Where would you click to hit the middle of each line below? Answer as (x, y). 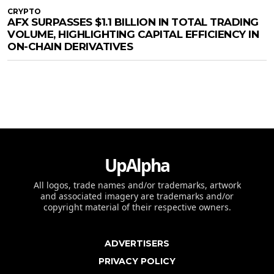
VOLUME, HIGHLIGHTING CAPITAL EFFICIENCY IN (133, 35)
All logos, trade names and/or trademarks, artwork (137, 185)
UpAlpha (137, 165)
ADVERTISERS (137, 244)
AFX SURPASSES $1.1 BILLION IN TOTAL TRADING (133, 22)
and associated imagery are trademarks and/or (137, 196)
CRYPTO (24, 12)
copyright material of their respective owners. (137, 207)
